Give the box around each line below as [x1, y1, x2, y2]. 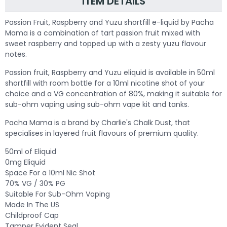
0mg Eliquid [5, 157, 46, 167]
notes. [5, 49, 27, 59]
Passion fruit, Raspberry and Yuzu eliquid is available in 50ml [5, 67, 215, 78]
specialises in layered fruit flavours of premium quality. [5, 128, 199, 138]
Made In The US [5, 199, 59, 210]
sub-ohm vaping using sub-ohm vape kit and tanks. [5, 99, 189, 109]
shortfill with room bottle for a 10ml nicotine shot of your [5, 78, 205, 88]
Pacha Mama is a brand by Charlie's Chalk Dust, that [5, 117, 190, 128]
